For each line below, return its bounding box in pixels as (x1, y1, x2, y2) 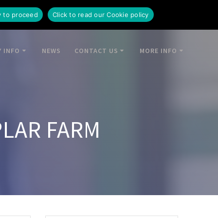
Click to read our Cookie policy (52, 10, 149, 18)
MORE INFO (140, 46, 178, 55)
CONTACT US (74, 46, 118, 55)
